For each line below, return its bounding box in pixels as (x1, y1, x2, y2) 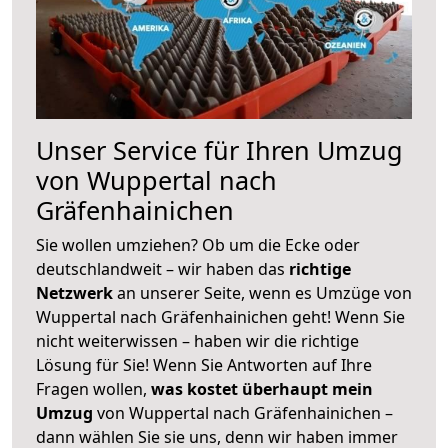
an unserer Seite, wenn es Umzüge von (117, 281, 412, 304)
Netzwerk (36, 281, 117, 304)
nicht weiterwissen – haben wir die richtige (36, 329, 359, 352)
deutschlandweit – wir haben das (36, 257, 289, 280)
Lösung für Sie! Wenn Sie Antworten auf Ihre (36, 353, 372, 376)
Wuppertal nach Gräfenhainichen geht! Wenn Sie (36, 305, 405, 328)
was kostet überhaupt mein (151, 377, 373, 400)
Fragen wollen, (36, 377, 151, 400)
